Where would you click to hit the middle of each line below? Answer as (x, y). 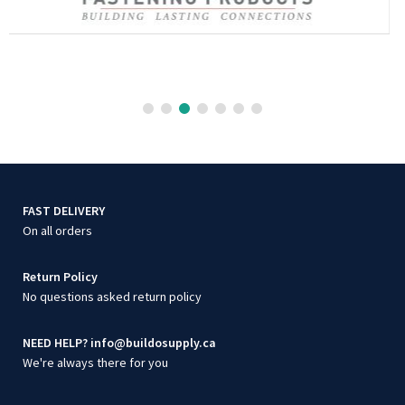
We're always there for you (95, 362)
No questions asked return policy (112, 296)
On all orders (57, 230)
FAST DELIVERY (64, 210)
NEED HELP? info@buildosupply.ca (119, 342)
